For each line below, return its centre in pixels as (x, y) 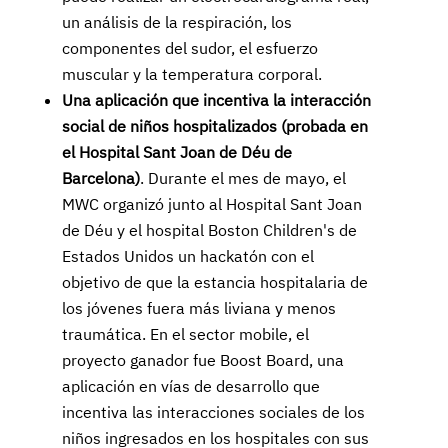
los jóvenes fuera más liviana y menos (198, 308)
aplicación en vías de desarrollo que (190, 386)
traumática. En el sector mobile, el (185, 334)
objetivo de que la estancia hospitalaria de (214, 282)
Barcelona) (100, 178)
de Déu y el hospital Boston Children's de (209, 230)
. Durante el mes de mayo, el (242, 178)
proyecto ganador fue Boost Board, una (202, 360)
